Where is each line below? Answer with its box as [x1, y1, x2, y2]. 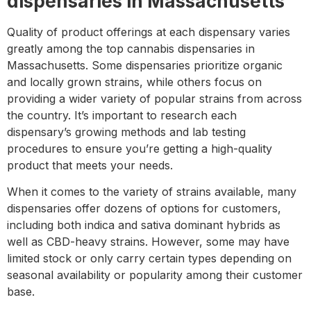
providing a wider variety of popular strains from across [7, 91, 302, 106]
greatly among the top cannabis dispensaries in [7, 41, 255, 56]
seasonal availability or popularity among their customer [7, 268, 303, 283]
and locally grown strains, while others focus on [7, 74, 262, 89]
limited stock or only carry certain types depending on [7, 251, 292, 266]
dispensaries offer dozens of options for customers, [7, 201, 281, 216]
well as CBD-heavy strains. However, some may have [7, 235, 289, 249]
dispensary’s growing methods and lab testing [7, 124, 246, 139]
